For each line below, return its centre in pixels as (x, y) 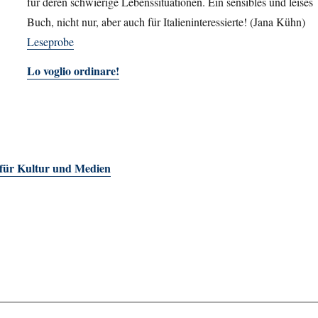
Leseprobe (50, 41)
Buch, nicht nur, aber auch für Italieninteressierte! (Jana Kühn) (166, 21)
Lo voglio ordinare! (73, 70)
